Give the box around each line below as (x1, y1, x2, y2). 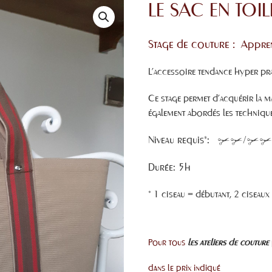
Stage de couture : (148, 38, 241, 50)
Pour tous (148, 237, 188, 247)
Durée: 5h (148, 161, 191, 172)
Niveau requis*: (148, 134, 217, 145)
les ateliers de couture (188, 237, 269, 247)
